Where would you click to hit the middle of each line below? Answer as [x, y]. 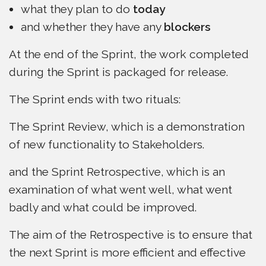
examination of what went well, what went [121, 189]
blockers [187, 27]
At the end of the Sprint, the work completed [129, 54]
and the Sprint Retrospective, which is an [117, 172]
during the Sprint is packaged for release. [118, 72]
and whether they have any [92, 27]
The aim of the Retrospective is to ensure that [131, 235]
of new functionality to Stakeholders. [107, 144]
